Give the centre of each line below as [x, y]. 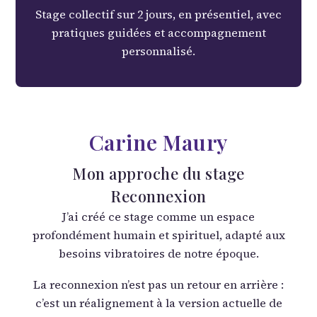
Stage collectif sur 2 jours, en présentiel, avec [158, 15]
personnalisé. [158, 51]
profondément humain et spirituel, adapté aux [158, 235]
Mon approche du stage [158, 174]
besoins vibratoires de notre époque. [158, 254]
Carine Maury [158, 143]
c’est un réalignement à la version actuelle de [158, 303]
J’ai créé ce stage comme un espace [158, 217]
